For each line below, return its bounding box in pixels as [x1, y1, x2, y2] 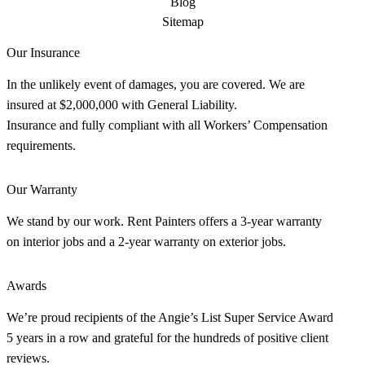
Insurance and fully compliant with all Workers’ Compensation [7, 117, 328, 132]
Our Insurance [7, 45, 80, 59]
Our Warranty [7, 182, 77, 196]
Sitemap [161, 14, 204, 29]
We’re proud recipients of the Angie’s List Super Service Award [7, 310, 333, 324]
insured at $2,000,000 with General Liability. [7, 97, 237, 112]
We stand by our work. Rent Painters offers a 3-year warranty [7, 213, 322, 228]
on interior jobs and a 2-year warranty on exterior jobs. [7, 234, 286, 248]
